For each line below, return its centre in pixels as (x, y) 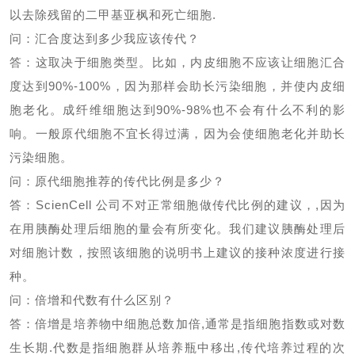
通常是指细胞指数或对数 (275, 324)
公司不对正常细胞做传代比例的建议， (206, 205)
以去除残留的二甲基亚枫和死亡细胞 (111, 15)
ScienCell (65, 205)
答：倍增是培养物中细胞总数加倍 (105, 324)
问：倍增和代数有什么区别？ (92, 300)
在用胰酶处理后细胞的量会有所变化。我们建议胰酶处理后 (177, 229)
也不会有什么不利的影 (279, 110)
